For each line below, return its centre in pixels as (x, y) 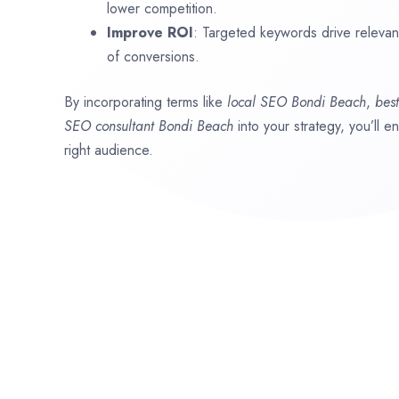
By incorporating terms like (146, 102)
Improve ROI (150, 32)
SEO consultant (111, 126)
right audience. (109, 150)
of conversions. (153, 56)
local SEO (259, 102)
